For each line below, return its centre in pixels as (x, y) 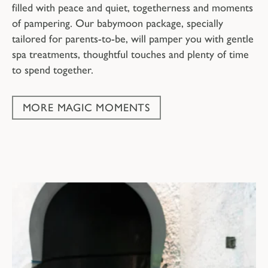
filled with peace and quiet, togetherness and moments (133, 8)
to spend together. (53, 70)
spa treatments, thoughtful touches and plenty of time (130, 55)
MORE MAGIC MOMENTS (86, 108)
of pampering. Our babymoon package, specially (118, 24)
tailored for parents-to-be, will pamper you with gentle (133, 39)
